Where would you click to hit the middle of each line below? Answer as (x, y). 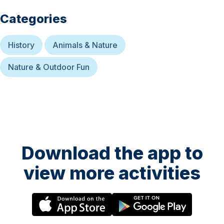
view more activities (112, 173)
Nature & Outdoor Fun (49, 67)
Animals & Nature (85, 45)
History (21, 45)
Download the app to (112, 153)
